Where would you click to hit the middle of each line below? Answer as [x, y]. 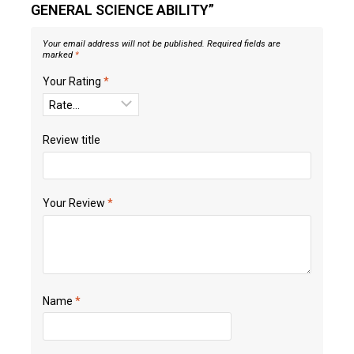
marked [59, 55]
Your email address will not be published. [124, 44]
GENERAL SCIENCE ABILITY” [122, 10]
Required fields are [244, 44]
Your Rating [73, 82]
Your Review [75, 203]
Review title [72, 140]
